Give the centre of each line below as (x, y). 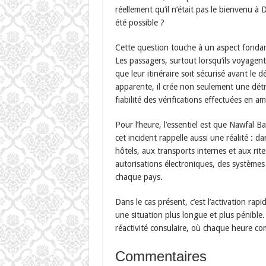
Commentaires (161, 256)
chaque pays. (139, 177)
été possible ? (140, 23)
